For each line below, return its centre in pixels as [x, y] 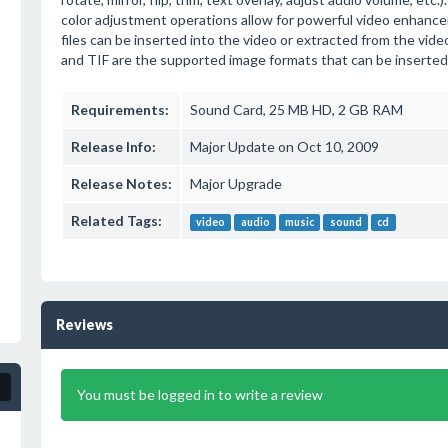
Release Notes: [121, 183]
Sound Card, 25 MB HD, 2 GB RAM [296, 109]
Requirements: [119, 109]
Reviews [84, 324]
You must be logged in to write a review [199, 394]
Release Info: [113, 146]
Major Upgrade [235, 183]
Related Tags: [116, 220]
